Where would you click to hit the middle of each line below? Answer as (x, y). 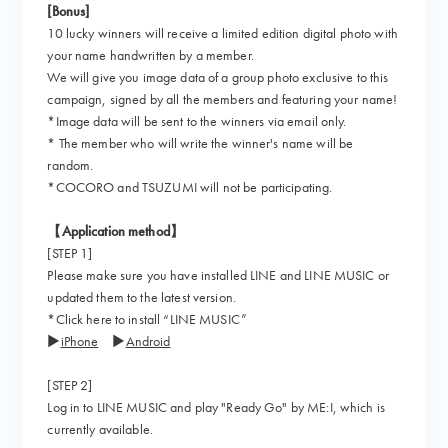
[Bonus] (68, 11)
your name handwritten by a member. (150, 55)
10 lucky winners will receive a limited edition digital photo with (222, 33)
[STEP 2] (70, 385)
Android (148, 341)
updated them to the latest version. (141, 297)
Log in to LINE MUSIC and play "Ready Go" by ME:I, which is (216, 407)
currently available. (100, 429)
